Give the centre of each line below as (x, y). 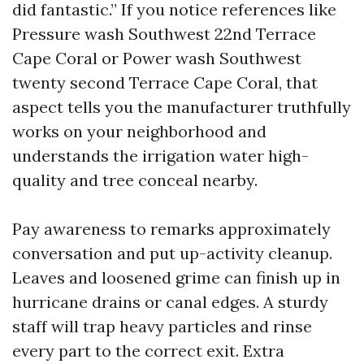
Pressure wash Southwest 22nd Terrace (164, 34)
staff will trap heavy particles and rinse (162, 326)
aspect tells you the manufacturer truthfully (182, 107)
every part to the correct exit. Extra (148, 351)
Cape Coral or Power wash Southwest (157, 58)
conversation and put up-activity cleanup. (172, 253)
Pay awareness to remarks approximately (171, 229)
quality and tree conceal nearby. (135, 180)
